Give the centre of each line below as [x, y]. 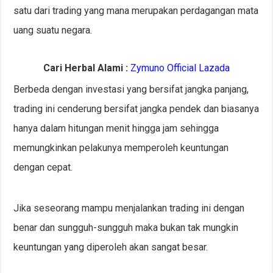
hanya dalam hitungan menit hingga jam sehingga [116, 129]
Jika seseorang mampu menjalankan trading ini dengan [129, 208]
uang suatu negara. [53, 30]
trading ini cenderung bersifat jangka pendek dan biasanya [136, 109]
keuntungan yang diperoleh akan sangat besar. [111, 247]
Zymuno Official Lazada [180, 68]
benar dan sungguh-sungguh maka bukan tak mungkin [126, 228]
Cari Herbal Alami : [85, 68]
